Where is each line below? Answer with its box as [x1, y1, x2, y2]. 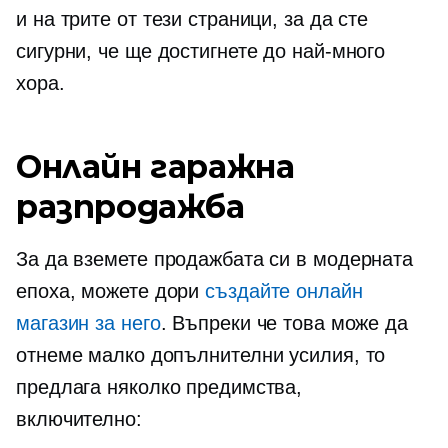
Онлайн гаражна [16, 147, 295, 186]
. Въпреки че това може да [160, 312, 408, 334]
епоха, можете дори [16, 280, 206, 302]
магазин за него [16, 312, 161, 334]
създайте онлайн [205, 280, 363, 302]
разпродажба [16, 187, 245, 226]
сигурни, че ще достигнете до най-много [16, 40, 386, 62]
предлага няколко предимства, [16, 376, 303, 398]
